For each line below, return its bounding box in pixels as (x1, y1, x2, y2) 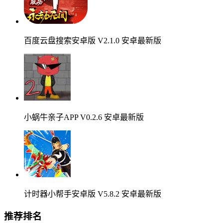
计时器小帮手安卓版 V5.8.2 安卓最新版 (24, 190, 161, 199)
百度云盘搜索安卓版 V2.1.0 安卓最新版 (24, 36, 161, 45)
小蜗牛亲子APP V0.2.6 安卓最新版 (24, 113, 144, 122)
